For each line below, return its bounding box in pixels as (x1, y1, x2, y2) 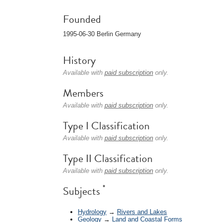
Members (63, 85, 104, 101)
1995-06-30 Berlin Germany (63, 30, 141, 38)
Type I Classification (63, 117, 150, 134)
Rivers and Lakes (117, 208, 167, 216)
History (63, 52, 96, 68)
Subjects (63, 183, 103, 199)
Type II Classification (63, 150, 153, 166)
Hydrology (78, 208, 107, 216)
